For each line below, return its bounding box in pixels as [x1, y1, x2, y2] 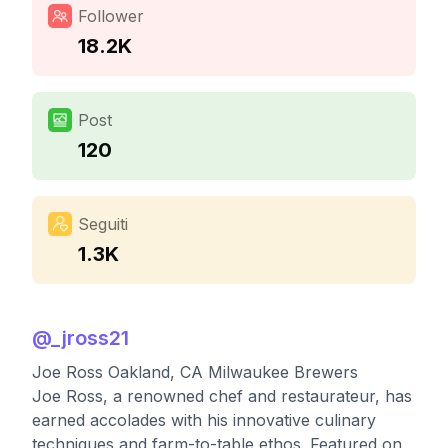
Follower [78, 6, 144, 26]
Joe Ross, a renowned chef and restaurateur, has [32, 386, 412, 406]
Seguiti [78, 214, 128, 234]
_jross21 [51, 326, 129, 350]
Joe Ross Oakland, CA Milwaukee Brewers [32, 362, 358, 382]
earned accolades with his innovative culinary [32, 410, 376, 430]
